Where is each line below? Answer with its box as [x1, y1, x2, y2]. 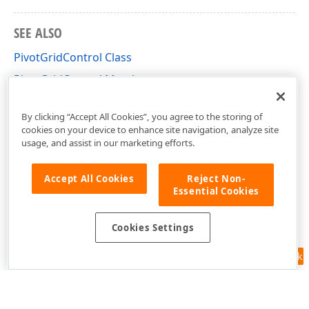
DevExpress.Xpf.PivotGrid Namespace [14, 94, 210, 109]
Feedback [259, 250, 302, 263]
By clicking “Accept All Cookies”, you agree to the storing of [21, 110, 263, 123]
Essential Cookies [172, 184, 260, 197]
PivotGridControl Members [14, 72, 155, 87]
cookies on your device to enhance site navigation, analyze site [21, 123, 279, 136]
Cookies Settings [111, 221, 195, 235]
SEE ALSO [14, 23, 62, 42]
